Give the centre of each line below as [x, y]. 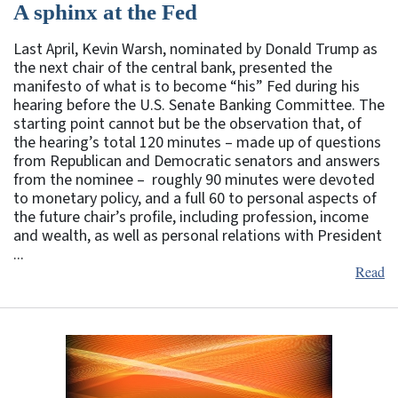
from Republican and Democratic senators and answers [197, 162]
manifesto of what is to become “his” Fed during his [187, 87]
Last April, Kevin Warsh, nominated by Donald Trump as [195, 50]
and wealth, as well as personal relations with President [198, 236]
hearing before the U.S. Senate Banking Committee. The [199, 106]
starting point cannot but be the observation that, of [187, 124]
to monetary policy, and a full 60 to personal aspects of [195, 199]
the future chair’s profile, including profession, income [191, 218]
